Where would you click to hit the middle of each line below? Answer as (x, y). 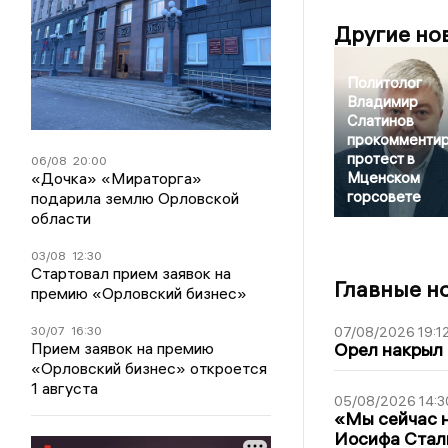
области (61, 218)
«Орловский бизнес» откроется (149, 368)
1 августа (65, 388)
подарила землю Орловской (135, 198)
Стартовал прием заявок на (131, 273)
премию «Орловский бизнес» (139, 293)
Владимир (382, 102)
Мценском (383, 178)
